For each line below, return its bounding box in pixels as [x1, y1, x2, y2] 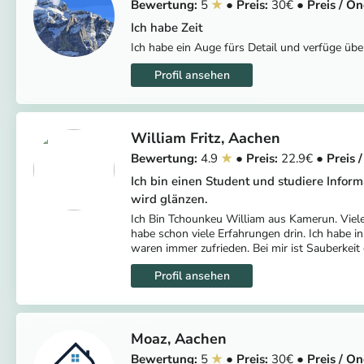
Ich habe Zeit [131, 19, 202, 36]
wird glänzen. [131, 190, 208, 207]
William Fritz [131, 128, 221, 148]
